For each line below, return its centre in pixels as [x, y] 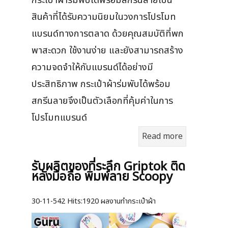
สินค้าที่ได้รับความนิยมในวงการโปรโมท [104, 17]
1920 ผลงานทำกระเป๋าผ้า [119, 202]
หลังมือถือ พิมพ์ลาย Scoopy [102, 177]
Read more [162, 137]
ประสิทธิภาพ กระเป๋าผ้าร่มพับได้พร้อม [101, 84]
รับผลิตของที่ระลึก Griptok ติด [108, 167]
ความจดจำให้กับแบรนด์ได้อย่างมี [92, 67]
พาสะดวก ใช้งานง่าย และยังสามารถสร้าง [107, 51]
